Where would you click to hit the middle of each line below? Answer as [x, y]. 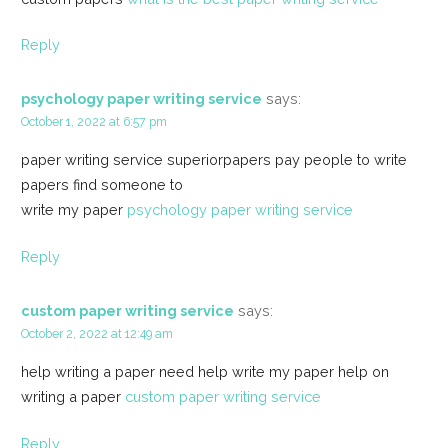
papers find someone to [101, 185]
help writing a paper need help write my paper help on [204, 372]
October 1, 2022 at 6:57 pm [93, 121]
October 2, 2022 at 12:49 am [96, 333]
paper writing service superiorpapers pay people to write [213, 160]
